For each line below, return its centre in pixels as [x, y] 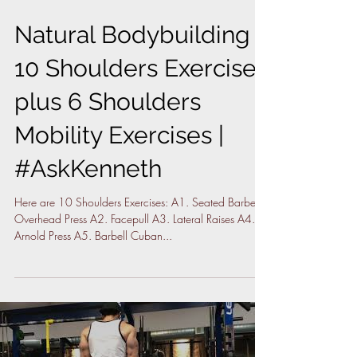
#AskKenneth [88, 169]
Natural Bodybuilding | [138, 35]
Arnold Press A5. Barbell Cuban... [93, 235]
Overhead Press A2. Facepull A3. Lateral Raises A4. [135, 219]
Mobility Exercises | [119, 135]
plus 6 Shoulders [108, 102]
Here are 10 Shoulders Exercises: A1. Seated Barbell [137, 202]
